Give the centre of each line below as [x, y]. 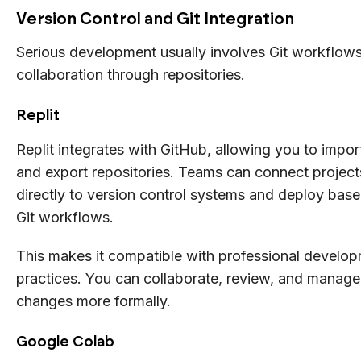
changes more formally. [93, 301]
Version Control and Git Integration [155, 18]
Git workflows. [65, 217]
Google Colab [65, 341]
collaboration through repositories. [131, 74]
